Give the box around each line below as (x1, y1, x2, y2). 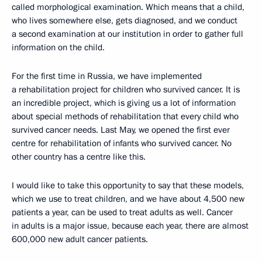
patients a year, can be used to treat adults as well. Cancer (12, 206, 233, 218)
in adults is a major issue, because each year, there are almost (12, 219, 249, 232)
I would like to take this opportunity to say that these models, (12, 179, 244, 191)
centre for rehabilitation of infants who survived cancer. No (12, 137, 232, 149)
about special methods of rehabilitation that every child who (12, 110, 239, 122)
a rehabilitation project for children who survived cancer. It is (12, 83, 240, 95)
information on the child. (12, 41, 105, 53)
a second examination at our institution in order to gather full (12, 27, 243, 40)
